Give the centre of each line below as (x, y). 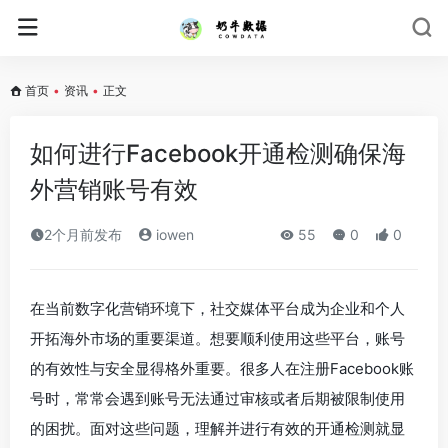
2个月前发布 (83, 234)
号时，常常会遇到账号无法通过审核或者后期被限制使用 (217, 398)
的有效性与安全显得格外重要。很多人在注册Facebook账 (222, 368)
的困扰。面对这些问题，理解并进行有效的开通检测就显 (217, 428)
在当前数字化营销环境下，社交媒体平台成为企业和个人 (217, 308)
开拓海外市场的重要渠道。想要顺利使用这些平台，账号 (217, 338)
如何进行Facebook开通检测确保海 (218, 153)
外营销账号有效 (114, 189)
